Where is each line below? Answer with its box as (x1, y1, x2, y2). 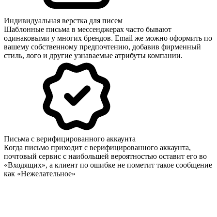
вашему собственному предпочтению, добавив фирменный (4, 42, 201, 51)
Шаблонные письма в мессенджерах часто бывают (4, 25, 171, 33)
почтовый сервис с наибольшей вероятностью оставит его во (4, 152, 207, 160)
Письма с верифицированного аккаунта (4, 134, 136, 143)
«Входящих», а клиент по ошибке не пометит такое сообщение (4, 160, 212, 169)
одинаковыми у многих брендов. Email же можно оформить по (4, 33, 212, 42)
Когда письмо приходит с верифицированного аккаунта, (4, 143, 191, 152)
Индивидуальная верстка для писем (4, 16, 123, 25)
